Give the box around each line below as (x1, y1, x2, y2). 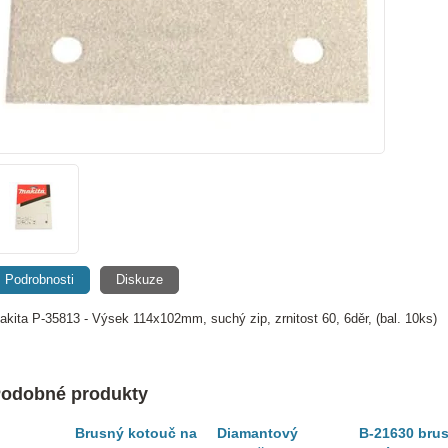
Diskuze (116, 272, 163, 287)
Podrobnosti (5, 272, 74, 287)
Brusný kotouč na (75, 425, 197, 441)
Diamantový (217, 425, 298, 441)
